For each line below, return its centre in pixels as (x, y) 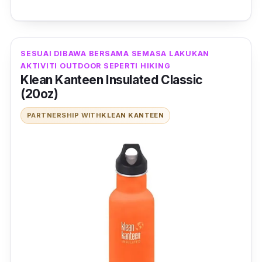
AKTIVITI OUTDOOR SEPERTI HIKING (96, 66)
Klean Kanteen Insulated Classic (112, 80)
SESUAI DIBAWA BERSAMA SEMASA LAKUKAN (115, 54)
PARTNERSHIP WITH (64, 116)
